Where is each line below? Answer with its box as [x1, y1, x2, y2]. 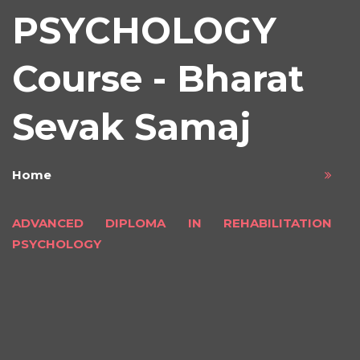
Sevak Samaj [12, 104, 251, 149]
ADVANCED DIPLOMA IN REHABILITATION [12, 215, 332, 231]
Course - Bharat [12, 56, 304, 101]
